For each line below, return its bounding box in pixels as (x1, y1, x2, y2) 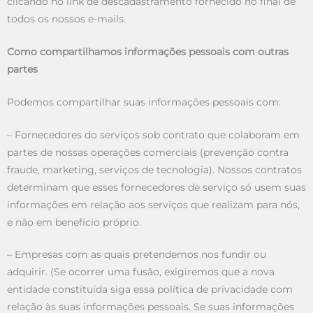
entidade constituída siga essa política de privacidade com (7, 284, 293, 296)
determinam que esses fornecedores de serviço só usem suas (7, 181, 306, 193)
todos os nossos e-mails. (7, 13, 126, 24)
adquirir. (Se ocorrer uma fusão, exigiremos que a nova (7, 266, 275, 278)
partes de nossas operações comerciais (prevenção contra (7, 146, 289, 158)
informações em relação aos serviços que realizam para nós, (7, 198, 300, 210)
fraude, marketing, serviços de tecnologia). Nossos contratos (7, 163, 302, 175)
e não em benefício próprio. (7, 216, 141, 228)
